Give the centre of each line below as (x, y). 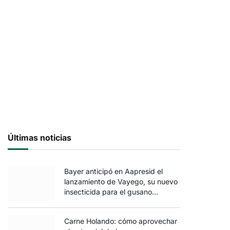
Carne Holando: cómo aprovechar (121, 221)
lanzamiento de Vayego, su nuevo (121, 182)
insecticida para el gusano (108, 192)
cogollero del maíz (95, 202)
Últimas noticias (40, 138)
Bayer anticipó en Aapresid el (113, 171)
